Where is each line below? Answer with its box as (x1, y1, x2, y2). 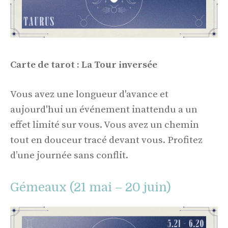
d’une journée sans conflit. (10, 150, 128, 162)
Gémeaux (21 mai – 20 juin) (10, 180, 171, 194)
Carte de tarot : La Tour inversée (10, 59, 157, 71)
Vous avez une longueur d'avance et (10, 89, 168, 101)
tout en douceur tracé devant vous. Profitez (10, 134, 203, 147)
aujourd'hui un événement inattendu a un (10, 104, 197, 116)
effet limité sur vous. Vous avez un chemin (10, 119, 199, 131)
